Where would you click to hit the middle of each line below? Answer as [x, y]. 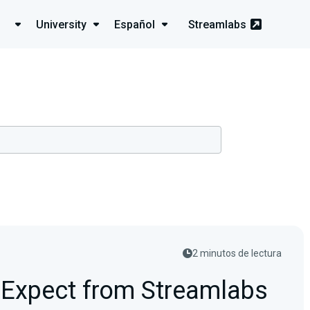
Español [135, 24]
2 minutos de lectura [237, 253]
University [61, 24]
